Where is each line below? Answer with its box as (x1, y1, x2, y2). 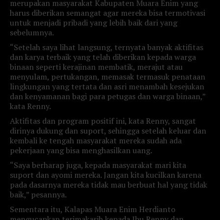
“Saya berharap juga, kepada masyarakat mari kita (10, 160, 186, 170)
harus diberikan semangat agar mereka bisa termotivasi (10, 7, 205, 18)
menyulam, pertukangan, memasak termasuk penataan (10, 71, 205, 82)
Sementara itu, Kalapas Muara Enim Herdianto (10, 204, 175, 215)
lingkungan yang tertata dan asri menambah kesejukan (10, 81, 204, 92)
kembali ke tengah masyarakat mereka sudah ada (10, 135, 182, 146)
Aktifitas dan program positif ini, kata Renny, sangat (10, 115, 196, 126)
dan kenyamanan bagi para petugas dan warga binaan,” (10, 91, 205, 102)
